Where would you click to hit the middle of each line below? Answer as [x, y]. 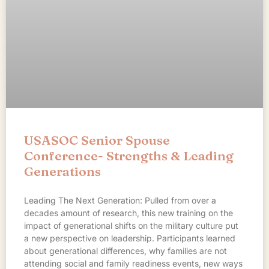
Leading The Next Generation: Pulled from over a [120, 200]
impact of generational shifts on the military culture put [131, 225]
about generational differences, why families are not [125, 250]
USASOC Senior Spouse [97, 140]
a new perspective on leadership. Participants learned [130, 238]
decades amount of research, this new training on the [128, 213]
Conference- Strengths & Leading [129, 155]
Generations [62, 171]
